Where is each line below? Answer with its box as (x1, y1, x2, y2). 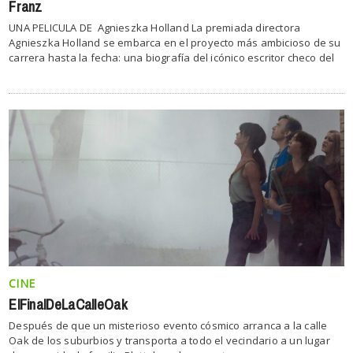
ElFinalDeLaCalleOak (9, 291, 127, 318)
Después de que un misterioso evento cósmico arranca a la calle (9, 318, 328, 333)
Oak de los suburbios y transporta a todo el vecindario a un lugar (9, 333, 330, 347)
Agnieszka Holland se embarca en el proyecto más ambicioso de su (9, 35, 341, 50)
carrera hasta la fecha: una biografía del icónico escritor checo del (9, 50, 335, 65)
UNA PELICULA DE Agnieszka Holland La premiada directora (9, 20, 301, 35)
